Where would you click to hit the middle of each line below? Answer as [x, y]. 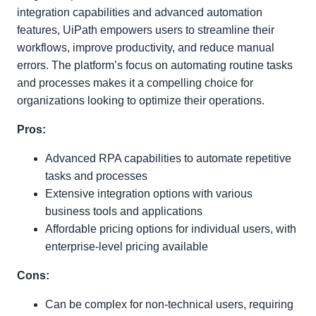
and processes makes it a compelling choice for [135, 83]
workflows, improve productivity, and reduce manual [146, 48]
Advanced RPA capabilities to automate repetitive [168, 158]
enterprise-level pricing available [127, 247]
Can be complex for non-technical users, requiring [169, 304]
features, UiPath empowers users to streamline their [146, 30]
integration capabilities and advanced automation [140, 12]
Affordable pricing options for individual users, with [171, 229]
